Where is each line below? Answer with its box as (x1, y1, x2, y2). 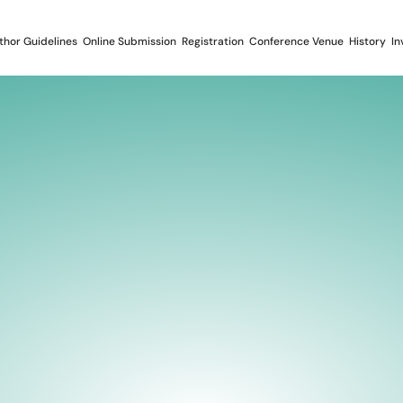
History (348, 34, 386, 49)
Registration (181, 34, 244, 49)
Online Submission (82, 34, 176, 49)
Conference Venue (248, 34, 344, 49)
